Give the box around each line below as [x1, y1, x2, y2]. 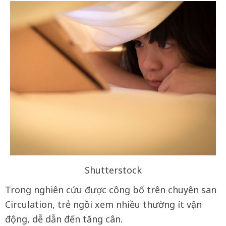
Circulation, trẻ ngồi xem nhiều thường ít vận [5, 198, 202, 211]
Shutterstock [84, 164, 142, 177]
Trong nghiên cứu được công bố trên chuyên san [5, 184, 216, 196]
